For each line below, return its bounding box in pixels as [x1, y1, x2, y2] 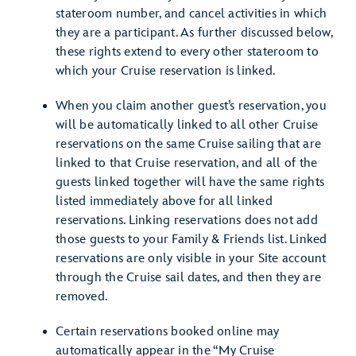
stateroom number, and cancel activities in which [56, 6, 327, 21]
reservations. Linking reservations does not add [56, 213, 318, 228]
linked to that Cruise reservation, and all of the [56, 156, 318, 171]
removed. [56, 289, 107, 304]
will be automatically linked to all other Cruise [56, 118, 318, 133]
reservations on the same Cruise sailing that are [56, 137, 321, 152]
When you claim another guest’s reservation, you [56, 99, 327, 114]
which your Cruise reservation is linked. [56, 64, 275, 79]
